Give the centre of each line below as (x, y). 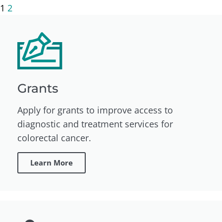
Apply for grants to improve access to (95, 110)
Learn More (52, 162)
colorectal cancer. (54, 138)
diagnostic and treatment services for (95, 124)
